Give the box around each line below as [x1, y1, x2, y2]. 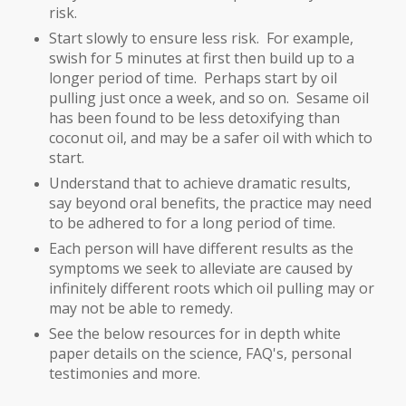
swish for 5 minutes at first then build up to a [48, 48, 354, 69]
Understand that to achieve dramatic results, [48, 173, 351, 194]
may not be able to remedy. [48, 298, 237, 319]
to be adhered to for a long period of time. [48, 213, 335, 234]
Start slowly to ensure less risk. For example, [48, 28, 353, 49]
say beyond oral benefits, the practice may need [48, 193, 372, 214]
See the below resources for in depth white [48, 324, 341, 344]
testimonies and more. [48, 363, 200, 384]
